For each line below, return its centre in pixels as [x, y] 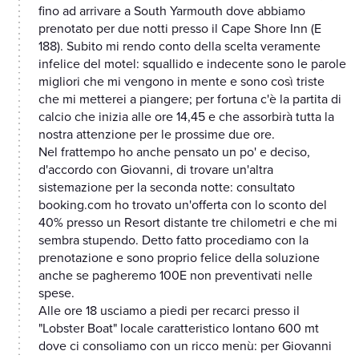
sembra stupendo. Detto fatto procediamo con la [173, 241]
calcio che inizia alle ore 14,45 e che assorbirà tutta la [186, 117]
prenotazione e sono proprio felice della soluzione [179, 258]
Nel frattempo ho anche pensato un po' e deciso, [174, 153]
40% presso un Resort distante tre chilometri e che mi [188, 223]
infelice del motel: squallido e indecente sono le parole [192, 65]
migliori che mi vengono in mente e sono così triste [182, 82]
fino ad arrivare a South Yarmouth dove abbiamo [172, 12]
